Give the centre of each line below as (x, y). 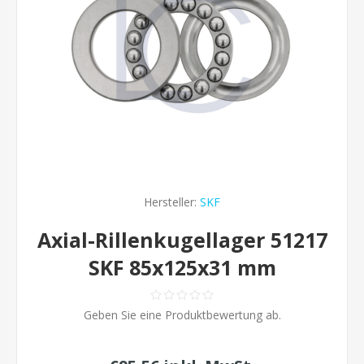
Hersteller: (170, 202)
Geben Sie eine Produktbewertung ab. (182, 315)
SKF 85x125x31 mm (182, 267)
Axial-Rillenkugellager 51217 (182, 240)
